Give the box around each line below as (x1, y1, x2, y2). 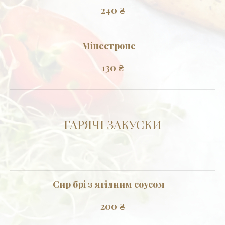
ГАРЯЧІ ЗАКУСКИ (63, 116, 162, 132)
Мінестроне (82, 39, 136, 52)
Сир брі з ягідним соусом (53, 178, 165, 190)
